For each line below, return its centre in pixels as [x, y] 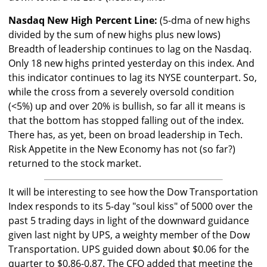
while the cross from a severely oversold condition [121, 92]
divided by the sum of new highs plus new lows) [114, 35]
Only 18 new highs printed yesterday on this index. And [131, 63]
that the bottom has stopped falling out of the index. [126, 121]
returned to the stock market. [75, 164]
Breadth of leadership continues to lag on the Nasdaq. [130, 49]
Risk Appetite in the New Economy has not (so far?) [122, 149]
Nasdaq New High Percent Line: [83, 21]
